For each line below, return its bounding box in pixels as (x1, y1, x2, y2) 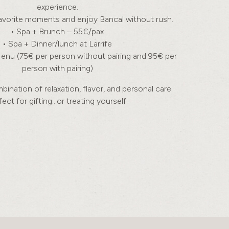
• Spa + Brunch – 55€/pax (11, 27, 104, 37)
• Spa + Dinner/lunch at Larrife (3, 39, 112, 49)
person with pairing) (21, 63, 93, 74)
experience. (36, 2, 78, 12)
